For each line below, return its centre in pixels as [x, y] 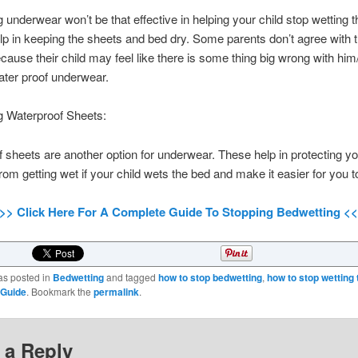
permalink [116, 291]
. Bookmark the [60, 291]
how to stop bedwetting [210, 277]
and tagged [131, 276]
